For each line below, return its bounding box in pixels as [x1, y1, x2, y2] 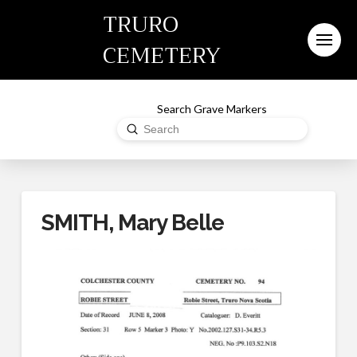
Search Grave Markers [157, 101, 268, 116]
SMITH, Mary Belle [41, 210, 225, 236]
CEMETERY [103, 36, 221, 75]
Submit [128, 120, 164, 135]
